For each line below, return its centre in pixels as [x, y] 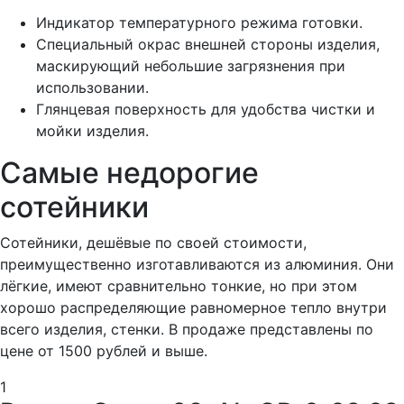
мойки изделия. [92, 131]
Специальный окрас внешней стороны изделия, [208, 44]
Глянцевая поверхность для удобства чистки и [206, 109]
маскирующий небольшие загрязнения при [191, 66]
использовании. [92, 87]
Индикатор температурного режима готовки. [199, 23]
